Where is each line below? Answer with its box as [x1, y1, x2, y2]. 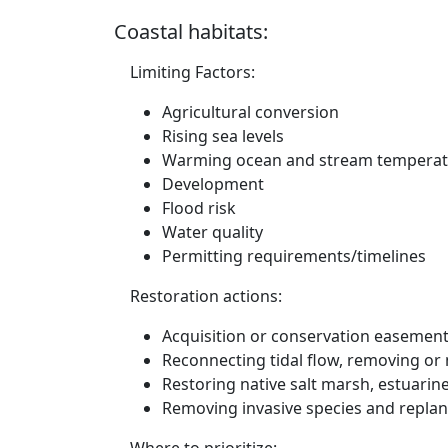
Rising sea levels [162, 125, 284, 147]
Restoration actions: [130, 285, 282, 307]
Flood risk [162, 197, 236, 219]
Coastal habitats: [114, 18, 268, 45]
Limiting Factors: [130, 61, 255, 83]
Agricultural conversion [162, 101, 339, 123]
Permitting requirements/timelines [162, 245, 426, 267]
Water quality [162, 221, 263, 243]
